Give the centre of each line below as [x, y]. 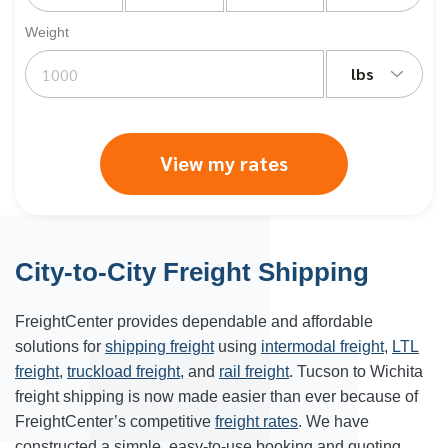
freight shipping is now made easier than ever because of [216, 396]
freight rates [256, 421]
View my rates [224, 163]
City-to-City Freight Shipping [192, 272]
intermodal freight [322, 346]
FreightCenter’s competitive [115, 421]
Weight [47, 32]
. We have [333, 421]
